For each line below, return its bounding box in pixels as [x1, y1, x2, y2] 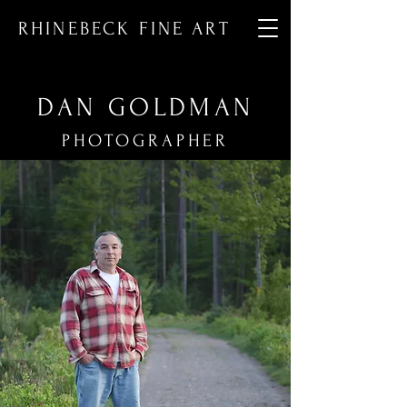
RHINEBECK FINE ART [18, 18, 231, 39]
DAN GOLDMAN [36, 93, 254, 122]
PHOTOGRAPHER [62, 131, 229, 151]
